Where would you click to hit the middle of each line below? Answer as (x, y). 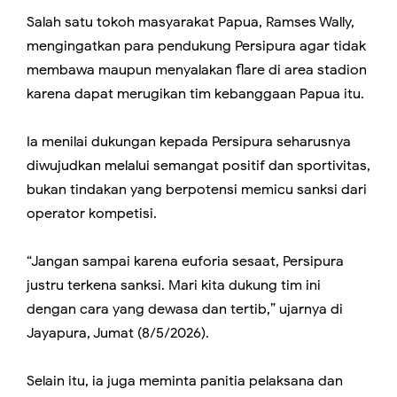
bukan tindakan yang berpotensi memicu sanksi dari (197, 190)
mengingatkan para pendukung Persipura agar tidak (196, 47)
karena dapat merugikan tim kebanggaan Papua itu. (197, 94)
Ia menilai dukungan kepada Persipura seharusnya (189, 142)
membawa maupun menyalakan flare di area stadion (197, 70)
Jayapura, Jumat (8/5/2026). (118, 334)
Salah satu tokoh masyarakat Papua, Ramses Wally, (191, 23)
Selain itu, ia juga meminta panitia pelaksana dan (185, 381)
